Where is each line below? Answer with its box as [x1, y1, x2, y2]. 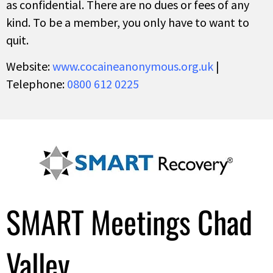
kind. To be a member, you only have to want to [6, 14, 249, 30]
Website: [6, 58, 50, 74]
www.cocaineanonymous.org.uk [52, 58, 213, 74]
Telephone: [6, 76, 67, 92]
